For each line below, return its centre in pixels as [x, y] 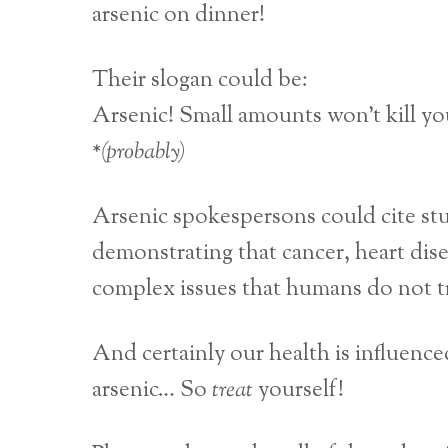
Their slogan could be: [200, 80]
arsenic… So [152, 391]
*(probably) [138, 152]
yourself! [298, 391]
